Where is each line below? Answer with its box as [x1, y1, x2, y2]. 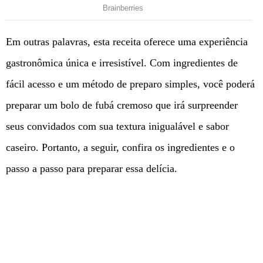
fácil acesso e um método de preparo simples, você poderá [6, 78, 255, 90]
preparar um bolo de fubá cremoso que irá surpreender [6, 99, 238, 112]
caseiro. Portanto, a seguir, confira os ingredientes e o [6, 141, 235, 154]
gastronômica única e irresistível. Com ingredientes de [6, 57, 238, 69]
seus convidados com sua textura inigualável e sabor [6, 120, 229, 133]
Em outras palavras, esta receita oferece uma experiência [6, 36, 248, 48]
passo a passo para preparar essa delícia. [6, 163, 177, 175]
